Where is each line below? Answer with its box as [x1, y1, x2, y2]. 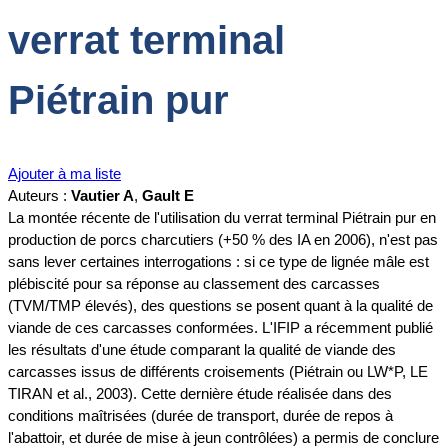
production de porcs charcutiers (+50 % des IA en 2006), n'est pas [8, 231, 438, 249]
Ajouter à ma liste [8, 165, 121, 183]
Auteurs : [8, 187, 71, 205]
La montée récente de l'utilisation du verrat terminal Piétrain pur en [8, 209, 436, 227]
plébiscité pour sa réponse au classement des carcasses [8, 275, 380, 293]
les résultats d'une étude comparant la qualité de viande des [8, 341, 396, 359]
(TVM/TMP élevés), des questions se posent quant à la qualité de [8, 297, 433, 315]
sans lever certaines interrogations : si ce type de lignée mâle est [8, 253, 429, 271]
